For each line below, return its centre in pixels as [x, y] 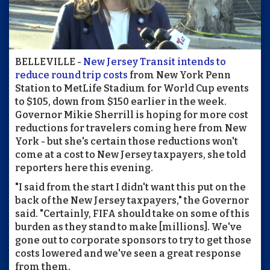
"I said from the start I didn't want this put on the [130, 187]
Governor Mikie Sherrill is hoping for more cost [132, 115]
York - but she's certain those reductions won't [127, 142]
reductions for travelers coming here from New [131, 128]
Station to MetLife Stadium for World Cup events [132, 89]
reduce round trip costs [71, 75]
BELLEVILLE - [49, 62]
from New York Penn [179, 75]
